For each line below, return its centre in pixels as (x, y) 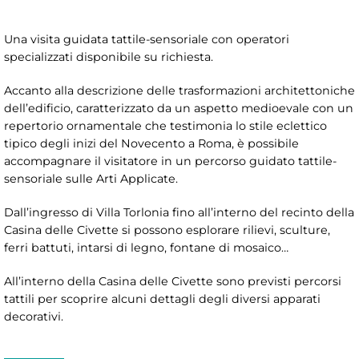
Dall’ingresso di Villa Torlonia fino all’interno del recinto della (179, 212)
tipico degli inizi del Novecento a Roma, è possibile (151, 143)
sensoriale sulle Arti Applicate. (91, 178)
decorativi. (34, 316)
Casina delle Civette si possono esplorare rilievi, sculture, (167, 230)
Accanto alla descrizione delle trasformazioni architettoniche (179, 90)
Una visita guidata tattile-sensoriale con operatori (147, 39)
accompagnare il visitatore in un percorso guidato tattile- (170, 161)
